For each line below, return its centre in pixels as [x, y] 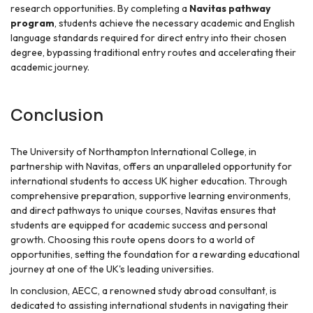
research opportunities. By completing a [100, 9]
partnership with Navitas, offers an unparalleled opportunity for [151, 167]
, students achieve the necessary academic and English [175, 23]
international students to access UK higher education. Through [149, 181]
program [32, 23]
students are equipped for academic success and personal [139, 225]
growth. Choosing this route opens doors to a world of [133, 240]
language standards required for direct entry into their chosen [148, 38]
